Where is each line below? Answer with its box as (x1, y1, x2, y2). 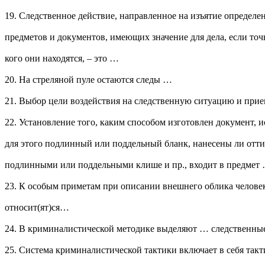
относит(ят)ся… (5, 202, 69, 213)
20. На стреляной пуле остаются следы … (5, 75, 172, 85)
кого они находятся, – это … (5, 53, 119, 64)
